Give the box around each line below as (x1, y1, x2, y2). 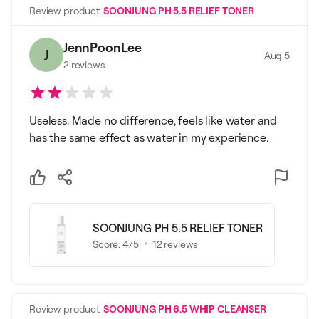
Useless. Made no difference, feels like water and (29, 113, 278, 127)
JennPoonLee (63, 39, 142, 55)
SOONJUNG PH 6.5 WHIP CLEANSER (103, 303, 266, 315)
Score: (93, 237, 123, 250)
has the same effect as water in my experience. (29, 130, 268, 145)
